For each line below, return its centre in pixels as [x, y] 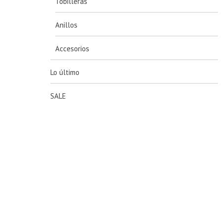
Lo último [65, 72]
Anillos [66, 25]
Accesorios [72, 49]
